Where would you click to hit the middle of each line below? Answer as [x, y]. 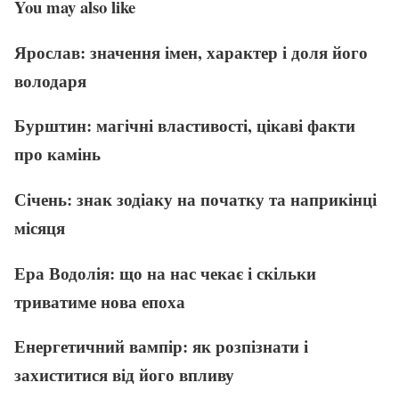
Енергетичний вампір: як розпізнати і [161, 346]
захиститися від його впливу [124, 375]
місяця [40, 227]
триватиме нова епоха [100, 301]
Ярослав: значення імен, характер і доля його [191, 52]
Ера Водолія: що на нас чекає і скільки [165, 273]
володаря [50, 80]
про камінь [57, 154]
